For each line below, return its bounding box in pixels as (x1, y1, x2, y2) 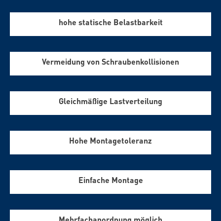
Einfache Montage (78, 175, 143, 185)
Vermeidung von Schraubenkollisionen (42, 56, 179, 67)
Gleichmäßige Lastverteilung (59, 96, 162, 107)
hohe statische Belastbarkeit (58, 17, 163, 28)
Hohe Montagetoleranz (69, 135, 152, 146)
